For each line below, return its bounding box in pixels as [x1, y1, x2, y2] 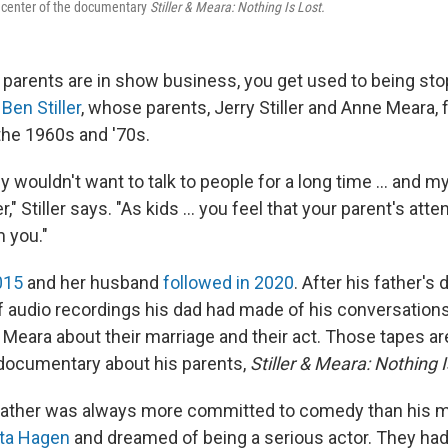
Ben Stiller [2, 97, 81, 118]
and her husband [23, 272, 163, 293]
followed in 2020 [163, 272, 294, 293]
